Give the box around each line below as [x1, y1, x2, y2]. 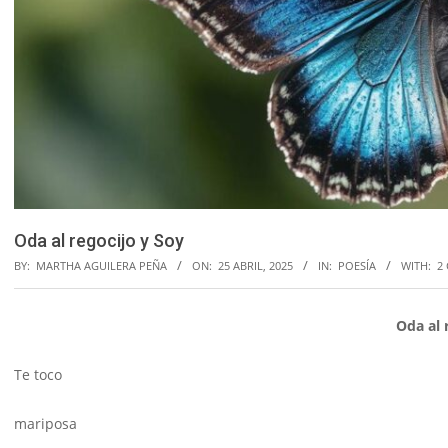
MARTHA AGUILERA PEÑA [36, 258, 167, 274]
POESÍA [338, 258, 376, 274]
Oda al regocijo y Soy [14, 230, 184, 252]
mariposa [14, 414, 77, 434]
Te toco [14, 365, 62, 385]
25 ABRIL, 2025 [218, 258, 293, 274]
